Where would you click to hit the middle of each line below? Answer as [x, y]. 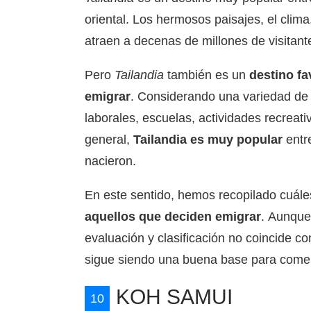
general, [109, 140]
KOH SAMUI [174, 297]
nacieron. [110, 161]
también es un [207, 75]
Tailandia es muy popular [208, 140]
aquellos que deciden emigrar [173, 217]
